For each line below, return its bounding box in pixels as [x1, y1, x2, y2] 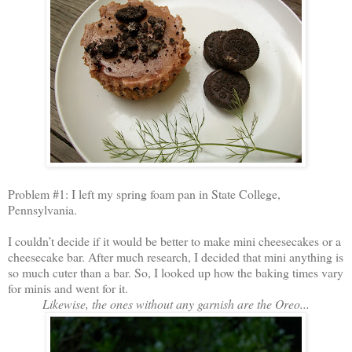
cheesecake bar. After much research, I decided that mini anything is [8, 247, 343, 265]
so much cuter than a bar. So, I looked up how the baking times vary [8, 263, 343, 280]
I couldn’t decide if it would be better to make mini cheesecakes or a [8, 232, 341, 249]
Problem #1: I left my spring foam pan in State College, [8, 185, 280, 202]
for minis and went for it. [8, 279, 128, 296]
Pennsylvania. [8, 200, 77, 218]
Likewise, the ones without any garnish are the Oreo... [42, 295, 310, 312]
